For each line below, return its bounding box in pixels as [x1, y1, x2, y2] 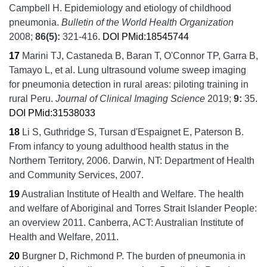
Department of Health [164, 155, 254, 166]
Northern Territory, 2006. [9, 155, 113, 166]
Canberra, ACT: [88, 217, 155, 228]
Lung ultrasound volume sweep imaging [77, 64, 246, 75]
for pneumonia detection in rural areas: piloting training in [9, 79, 249, 89]
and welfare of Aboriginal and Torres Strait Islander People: [9, 203, 257, 213]
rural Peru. [9, 93, 55, 104]
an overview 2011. [9, 217, 88, 228]
